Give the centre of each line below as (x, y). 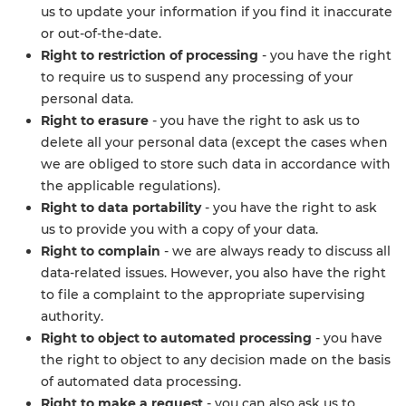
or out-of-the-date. (101, 34)
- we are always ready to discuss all (275, 251)
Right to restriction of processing (150, 55)
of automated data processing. (141, 382)
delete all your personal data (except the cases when (214, 142)
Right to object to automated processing (176, 338)
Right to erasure (95, 121)
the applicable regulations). (130, 186)
